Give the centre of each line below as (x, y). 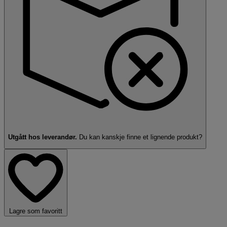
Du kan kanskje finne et (114, 137)
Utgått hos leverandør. (43, 137)
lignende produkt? (176, 137)
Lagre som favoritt (36, 211)
